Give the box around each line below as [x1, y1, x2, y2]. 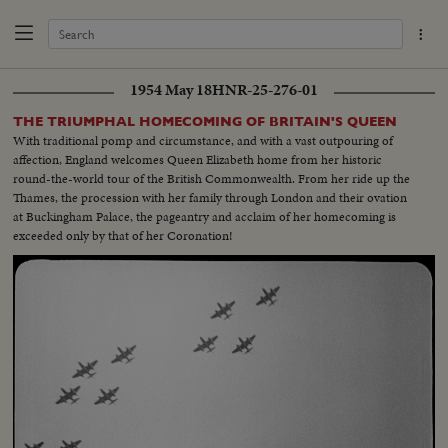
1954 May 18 [130, 78, 212, 101]
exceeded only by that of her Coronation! [13, 225, 234, 245]
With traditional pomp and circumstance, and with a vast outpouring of [13, 130, 394, 150]
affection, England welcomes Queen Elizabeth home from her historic [13, 149, 383, 169]
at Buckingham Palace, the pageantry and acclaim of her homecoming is [13, 206, 397, 226]
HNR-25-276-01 [212, 78, 318, 101]
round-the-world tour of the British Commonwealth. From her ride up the [13, 168, 411, 188]
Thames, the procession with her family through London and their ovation [13, 187, 408, 207]
